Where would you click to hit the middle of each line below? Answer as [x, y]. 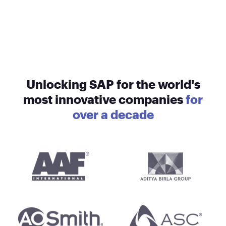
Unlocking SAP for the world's [113, 84]
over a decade [113, 114]
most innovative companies [103, 99]
